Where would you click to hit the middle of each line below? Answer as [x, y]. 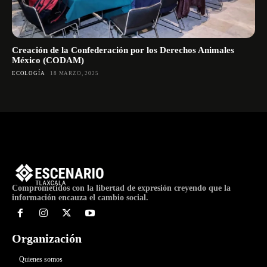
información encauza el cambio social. [80, 197]
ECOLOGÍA [29, 74]
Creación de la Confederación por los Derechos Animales [123, 50]
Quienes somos [41, 260]
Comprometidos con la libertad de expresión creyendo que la [121, 188]
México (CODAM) [48, 60]
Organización [47, 239]
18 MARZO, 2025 [74, 74]
